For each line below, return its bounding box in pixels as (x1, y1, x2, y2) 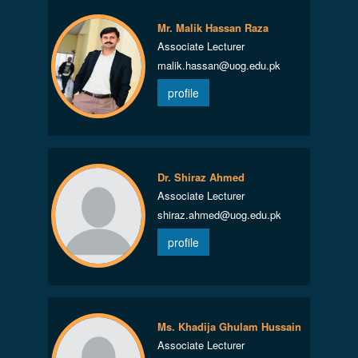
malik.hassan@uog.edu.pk (157, 58, 280, 73)
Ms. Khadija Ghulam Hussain (157, 319, 301, 334)
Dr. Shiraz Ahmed (157, 169, 245, 185)
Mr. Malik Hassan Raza (157, 20, 268, 35)
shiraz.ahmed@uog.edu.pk (157, 207, 281, 222)
